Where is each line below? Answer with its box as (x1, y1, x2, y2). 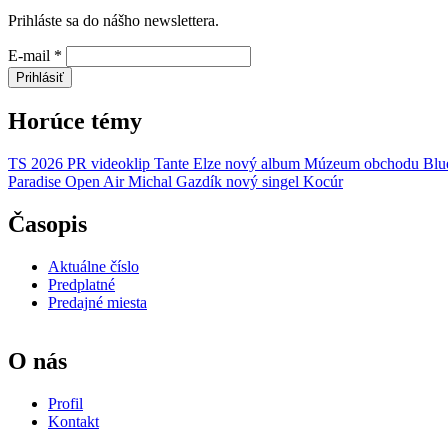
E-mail (8, 47, 54, 65)
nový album (225, 155, 300, 173)
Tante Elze (154, 155, 221, 173)
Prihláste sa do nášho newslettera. (8, 12, 219, 30)
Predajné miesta (48, 293, 147, 311)
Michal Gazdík (128, 173, 222, 191)
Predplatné (48, 275, 115, 293)
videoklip (91, 155, 150, 173)
